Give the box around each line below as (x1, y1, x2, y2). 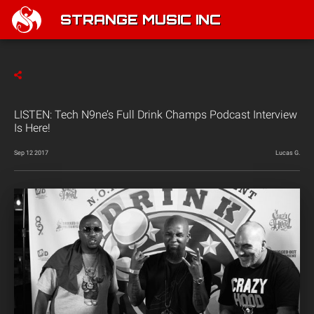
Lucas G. (275, 149, 300, 156)
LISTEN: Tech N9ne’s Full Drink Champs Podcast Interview (14, 108, 297, 121)
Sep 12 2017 (14, 149, 48, 156)
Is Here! (14, 121, 50, 135)
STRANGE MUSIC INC (60, 14, 221, 28)
